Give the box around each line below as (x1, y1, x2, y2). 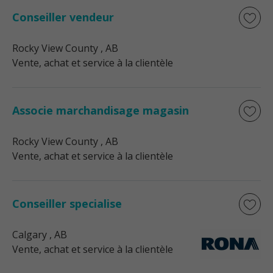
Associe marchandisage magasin (12, 103, 189, 118)
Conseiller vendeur (12, 10, 114, 24)
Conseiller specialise (12, 196, 122, 211)
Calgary (12, 228, 47, 241)
